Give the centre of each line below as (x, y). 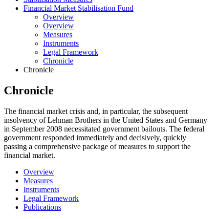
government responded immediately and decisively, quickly (95, 137)
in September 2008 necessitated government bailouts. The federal (104, 129)
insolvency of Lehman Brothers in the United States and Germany (106, 120)
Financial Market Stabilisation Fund (78, 8)
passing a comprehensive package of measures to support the (97, 146)
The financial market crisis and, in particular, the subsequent (96, 111)
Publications (42, 207)
